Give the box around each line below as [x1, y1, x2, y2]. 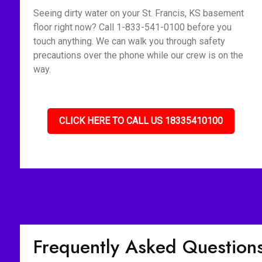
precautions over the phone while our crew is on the [33, 50, 243, 61]
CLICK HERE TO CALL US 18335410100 [59, 115, 223, 126]
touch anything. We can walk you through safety [33, 36, 225, 47]
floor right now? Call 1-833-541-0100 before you [33, 22, 232, 33]
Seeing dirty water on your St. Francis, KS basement [33, 8, 244, 19]
